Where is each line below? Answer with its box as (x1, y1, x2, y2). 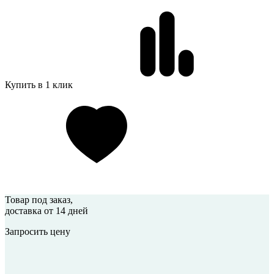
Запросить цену (5, 226, 70, 237)
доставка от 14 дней (5, 206, 88, 217)
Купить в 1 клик (5, 80, 75, 91)
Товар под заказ (5, 194, 70, 206)
